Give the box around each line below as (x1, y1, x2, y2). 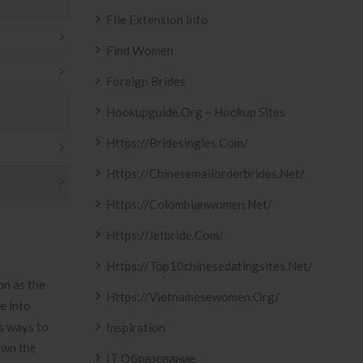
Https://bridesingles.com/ (106, 135, 248, 150)
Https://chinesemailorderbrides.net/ (106, 166, 305, 181)
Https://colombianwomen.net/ (106, 197, 272, 211)
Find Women (106, 43, 173, 58)
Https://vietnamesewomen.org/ (106, 289, 280, 304)
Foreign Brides (106, 74, 186, 88)
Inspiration (106, 320, 165, 335)
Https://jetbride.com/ (106, 228, 224, 242)
